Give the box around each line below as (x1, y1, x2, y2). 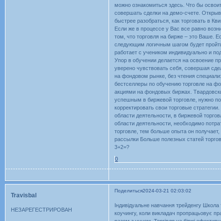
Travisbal (11, 191, 37, 199)
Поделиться (114, 187, 143, 193)
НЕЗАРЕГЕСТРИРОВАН (11, 207, 72, 213)
